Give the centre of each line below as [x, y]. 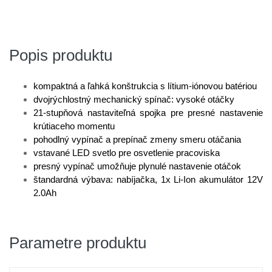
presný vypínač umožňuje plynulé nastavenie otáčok [137, 166]
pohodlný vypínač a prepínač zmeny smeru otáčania [137, 139]
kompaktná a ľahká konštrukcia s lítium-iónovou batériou [145, 86]
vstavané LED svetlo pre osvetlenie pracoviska [127, 153]
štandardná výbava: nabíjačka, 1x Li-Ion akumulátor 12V [148, 179]
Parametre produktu [78, 243]
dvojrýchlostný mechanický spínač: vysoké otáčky [134, 99]
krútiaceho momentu [74, 126]
